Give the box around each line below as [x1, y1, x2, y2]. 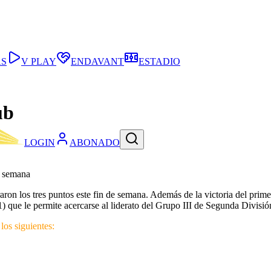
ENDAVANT [71, 56, 124, 67]
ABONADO [70, 137, 120, 148]
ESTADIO [139, 56, 180, 67]
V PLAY [21, 56, 56, 67]
